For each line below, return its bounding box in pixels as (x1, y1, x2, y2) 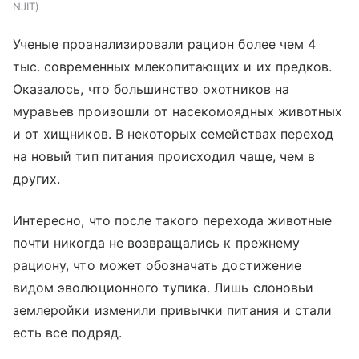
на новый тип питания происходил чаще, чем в (13, 148, 316, 165)
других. (13, 171, 61, 188)
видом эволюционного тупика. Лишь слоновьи (13, 280, 313, 296)
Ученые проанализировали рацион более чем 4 (13, 36, 317, 53)
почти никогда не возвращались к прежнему (13, 235, 300, 252)
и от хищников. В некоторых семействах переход (13, 126, 334, 143)
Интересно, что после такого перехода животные (13, 212, 333, 229)
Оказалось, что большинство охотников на (13, 81, 289, 98)
